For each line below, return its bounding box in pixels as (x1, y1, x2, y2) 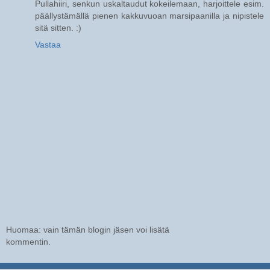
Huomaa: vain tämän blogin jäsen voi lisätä (6, 225, 169, 235)
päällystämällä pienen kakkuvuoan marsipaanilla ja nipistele (35, 10, 264, 20)
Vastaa (35, 39, 61, 49)
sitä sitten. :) (35, 22, 81, 33)
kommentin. (6, 237, 51, 247)
